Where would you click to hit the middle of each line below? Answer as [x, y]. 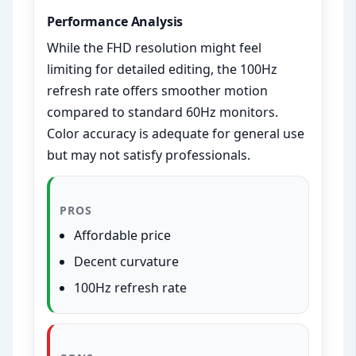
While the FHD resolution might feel [155, 48]
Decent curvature [127, 262]
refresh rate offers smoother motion [158, 91]
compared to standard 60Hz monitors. [163, 112]
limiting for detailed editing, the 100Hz [163, 70]
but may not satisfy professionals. [149, 155]
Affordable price [123, 236]
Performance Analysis [115, 22]
